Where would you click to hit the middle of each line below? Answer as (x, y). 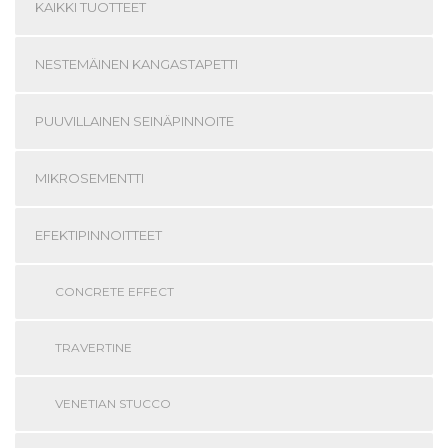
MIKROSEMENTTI (89, 177)
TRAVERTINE (93, 347)
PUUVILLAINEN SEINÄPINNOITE (134, 120)
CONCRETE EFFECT (114, 291)
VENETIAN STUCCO (113, 403)
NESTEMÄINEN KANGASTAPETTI (136, 63)
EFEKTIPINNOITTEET (98, 234)
